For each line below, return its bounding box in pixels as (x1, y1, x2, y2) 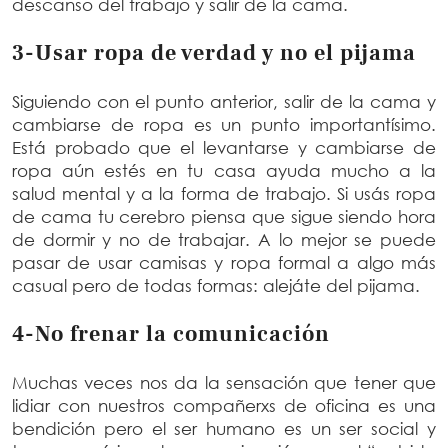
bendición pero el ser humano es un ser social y (12, 417, 436, 439)
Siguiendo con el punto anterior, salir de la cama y (12, 90, 436, 112)
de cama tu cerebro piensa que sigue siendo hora (12, 205, 436, 227)
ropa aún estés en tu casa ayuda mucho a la (12, 159, 436, 181)
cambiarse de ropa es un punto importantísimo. (12, 113, 436, 135)
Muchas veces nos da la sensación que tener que (12, 371, 436, 393)
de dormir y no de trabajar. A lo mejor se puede (12, 228, 436, 250)
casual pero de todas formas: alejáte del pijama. (12, 274, 425, 296)
